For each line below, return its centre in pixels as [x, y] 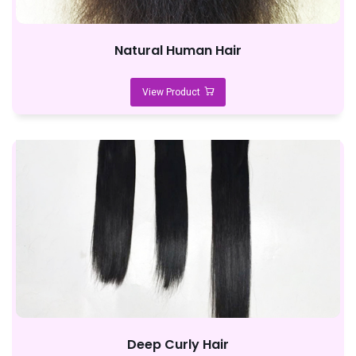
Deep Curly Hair [178, 344]
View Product [171, 92]
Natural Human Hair [178, 50]
